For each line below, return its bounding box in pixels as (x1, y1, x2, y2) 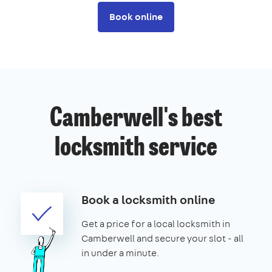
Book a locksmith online (81, 191, 216, 208)
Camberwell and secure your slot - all (81, 231, 243, 245)
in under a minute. (81, 246, 160, 259)
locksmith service (55, 135, 217, 161)
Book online (109, 10, 163, 23)
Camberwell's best (50, 106, 222, 132)
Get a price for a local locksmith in (81, 217, 230, 230)
